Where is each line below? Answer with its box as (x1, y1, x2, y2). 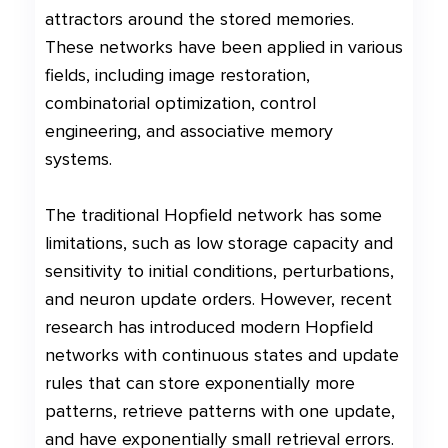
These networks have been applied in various (45, 36, 403, 58)
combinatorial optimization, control (45, 92, 316, 114)
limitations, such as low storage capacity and (45, 232, 393, 254)
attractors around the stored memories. (45, 8, 354, 30)
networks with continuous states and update (45, 344, 399, 366)
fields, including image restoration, (45, 64, 310, 86)
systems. (45, 148, 112, 170)
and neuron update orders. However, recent (45, 288, 392, 310)
